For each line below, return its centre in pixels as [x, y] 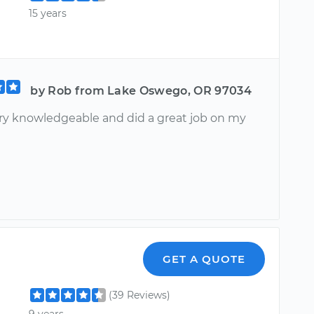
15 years [48, 13]
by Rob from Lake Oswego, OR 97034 [141, 90]
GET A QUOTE [204, 259]
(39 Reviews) [140, 295]
